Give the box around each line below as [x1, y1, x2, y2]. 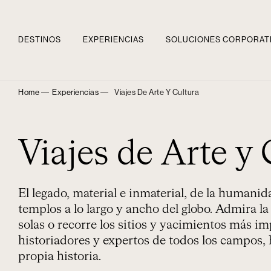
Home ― [18, 88, 49, 96]
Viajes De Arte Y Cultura [114, 88, 199, 96]
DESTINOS [18, 36, 61, 44]
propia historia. [18, 250, 101, 263]
